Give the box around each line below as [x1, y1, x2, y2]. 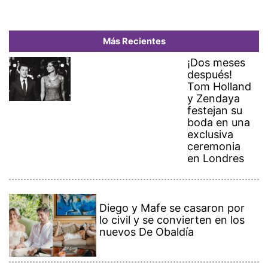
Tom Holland [187, 80, 252, 93]
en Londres [187, 152, 245, 165]
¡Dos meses [187, 56, 246, 69]
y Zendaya [187, 92, 240, 105]
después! [187, 68, 233, 81]
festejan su [187, 104, 243, 117]
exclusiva [187, 128, 234, 141]
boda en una [187, 116, 251, 129]
